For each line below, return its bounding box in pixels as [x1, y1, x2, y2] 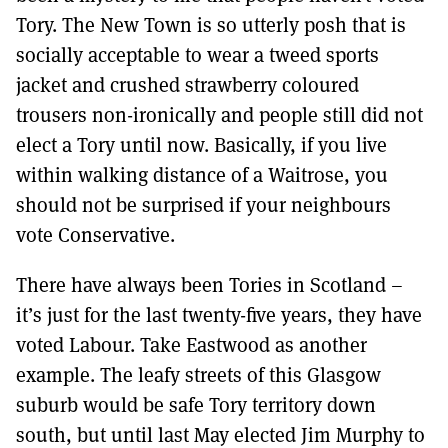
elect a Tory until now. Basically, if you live [16, 131, 387, 158]
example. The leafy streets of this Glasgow [16, 361, 381, 388]
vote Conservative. [16, 221, 175, 248]
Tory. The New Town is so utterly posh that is [16, 11, 406, 38]
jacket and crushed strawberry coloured [16, 71, 359, 98]
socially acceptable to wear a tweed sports [16, 41, 379, 68]
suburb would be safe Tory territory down [16, 391, 376, 418]
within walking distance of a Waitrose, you [16, 161, 388, 188]
